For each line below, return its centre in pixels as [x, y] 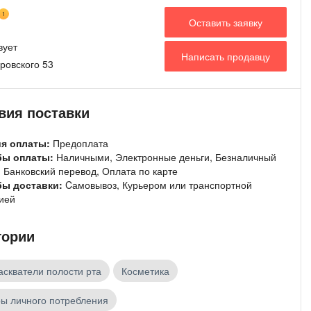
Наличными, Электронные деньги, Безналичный [166, 157]
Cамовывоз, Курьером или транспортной [159, 185]
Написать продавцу [226, 56]
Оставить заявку [226, 22]
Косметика [145, 271]
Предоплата [81, 143]
